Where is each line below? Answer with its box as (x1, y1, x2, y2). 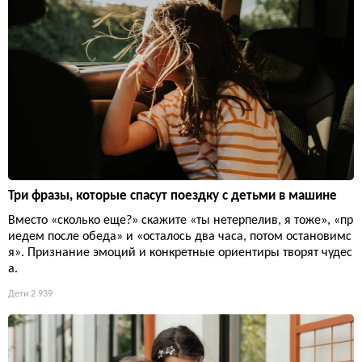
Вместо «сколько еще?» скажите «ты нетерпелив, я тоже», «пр (8, 213, 353, 227)
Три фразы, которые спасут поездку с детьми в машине (8, 188, 337, 203)
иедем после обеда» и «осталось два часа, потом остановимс (8, 229, 351, 243)
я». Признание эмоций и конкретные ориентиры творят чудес (8, 246, 352, 259)
